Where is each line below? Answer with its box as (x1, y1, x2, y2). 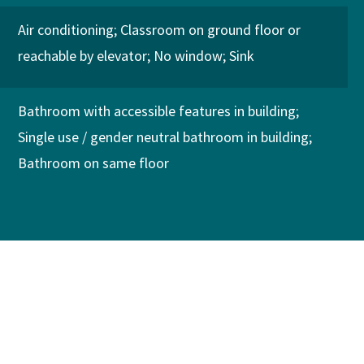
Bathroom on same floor (17, 154, 169, 172)
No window (153, 46, 223, 65)
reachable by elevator (17, 46, 147, 65)
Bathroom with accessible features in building (17, 102, 296, 120)
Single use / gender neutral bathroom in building (17, 128, 309, 146)
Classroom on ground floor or (119, 20, 301, 39)
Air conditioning (17, 20, 114, 39)
